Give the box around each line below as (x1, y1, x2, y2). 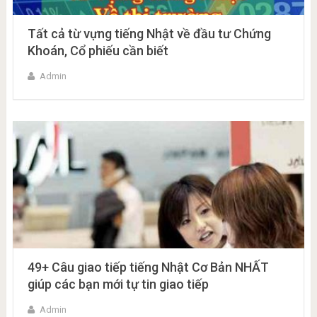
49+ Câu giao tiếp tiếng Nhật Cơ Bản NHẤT (27, 260, 269, 275)
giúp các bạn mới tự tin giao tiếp (27, 277, 209, 292)
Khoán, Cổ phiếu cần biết (27, 43, 168, 59)
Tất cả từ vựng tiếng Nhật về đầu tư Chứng (27, 26, 271, 42)
